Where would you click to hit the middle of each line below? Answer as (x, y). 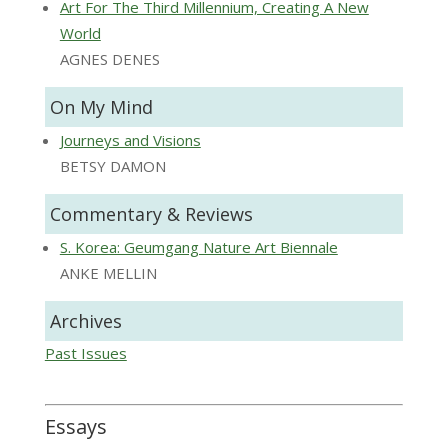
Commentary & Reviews (151, 214)
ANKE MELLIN (108, 273)
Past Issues (85, 353)
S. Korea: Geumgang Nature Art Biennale (198, 247)
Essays (75, 427)
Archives (85, 321)
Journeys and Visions (130, 140)
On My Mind (101, 107)
